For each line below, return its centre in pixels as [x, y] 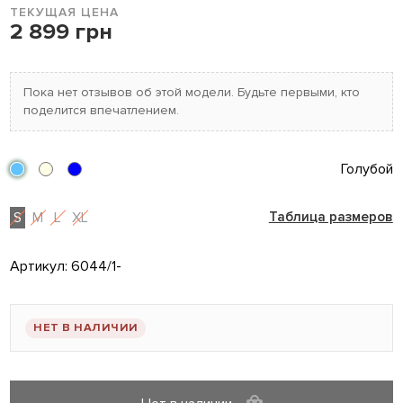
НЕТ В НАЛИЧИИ [86, 328]
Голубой [367, 170]
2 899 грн [62, 32]
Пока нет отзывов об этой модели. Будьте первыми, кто [192, 93]
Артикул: [41, 267]
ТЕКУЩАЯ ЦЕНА [65, 13]
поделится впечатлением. [102, 111]
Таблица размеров [331, 218]
